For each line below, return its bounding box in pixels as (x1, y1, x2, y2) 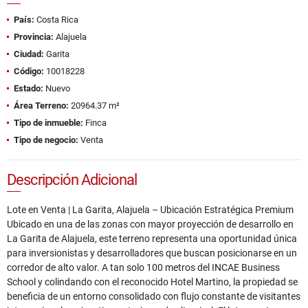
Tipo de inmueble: (14, 118, 83, 129)
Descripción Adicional (7, 171, 137, 189)
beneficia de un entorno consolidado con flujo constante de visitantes (7, 291, 300, 302)
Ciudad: (14, 49, 44, 60)
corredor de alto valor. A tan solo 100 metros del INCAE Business (7, 262, 280, 274)
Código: (14, 66, 44, 77)
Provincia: (14, 32, 54, 43)
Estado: (14, 83, 43, 94)
